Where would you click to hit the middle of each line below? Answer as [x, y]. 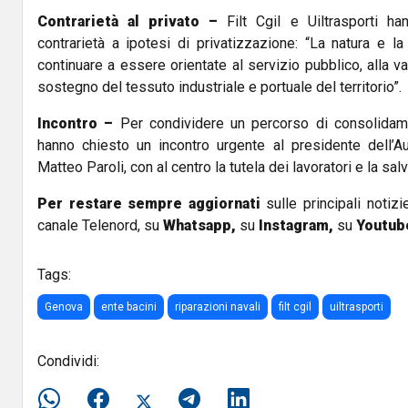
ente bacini [129, 307]
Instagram [292, 226]
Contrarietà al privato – [128, 22]
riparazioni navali [218, 307]
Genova [64, 307]
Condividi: [68, 362]
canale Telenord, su [98, 226]
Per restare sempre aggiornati [149, 204]
